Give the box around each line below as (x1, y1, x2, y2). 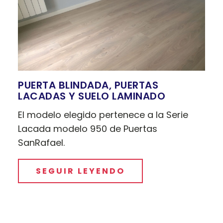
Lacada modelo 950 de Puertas (18, 122, 158, 135)
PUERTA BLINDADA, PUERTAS (18, 78, 159, 92)
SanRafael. (18, 136, 65, 149)
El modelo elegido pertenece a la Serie (18, 108, 189, 121)
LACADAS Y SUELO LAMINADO (18, 89, 166, 103)
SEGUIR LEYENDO (36, 165, 125, 177)
